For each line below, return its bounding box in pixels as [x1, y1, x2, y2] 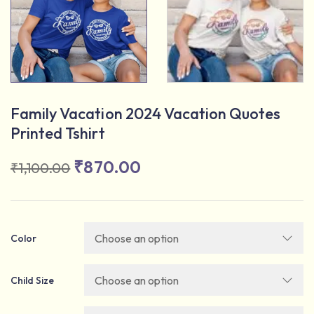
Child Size [11, 273, 55, 287]
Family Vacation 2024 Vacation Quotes [11, 104, 281, 123]
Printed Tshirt [11, 123, 105, 143]
